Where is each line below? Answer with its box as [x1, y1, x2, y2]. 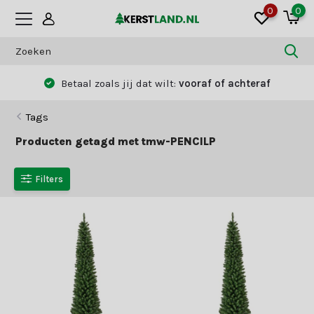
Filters [35, 173, 64, 184]
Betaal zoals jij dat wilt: [57, 76, 179, 90]
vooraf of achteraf [178, 76, 271, 90]
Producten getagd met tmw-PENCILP [15, 135, 217, 148]
